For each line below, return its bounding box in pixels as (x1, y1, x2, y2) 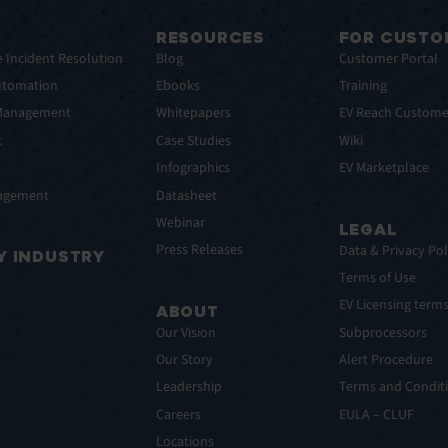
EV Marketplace (338, 158, 429, 179)
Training (338, 76, 387, 97)
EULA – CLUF (338, 404, 414, 425)
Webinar (155, 212, 205, 233)
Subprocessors (338, 322, 427, 343)
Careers (155, 404, 201, 425)
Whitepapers (155, 103, 231, 124)
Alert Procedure (338, 350, 433, 371)
